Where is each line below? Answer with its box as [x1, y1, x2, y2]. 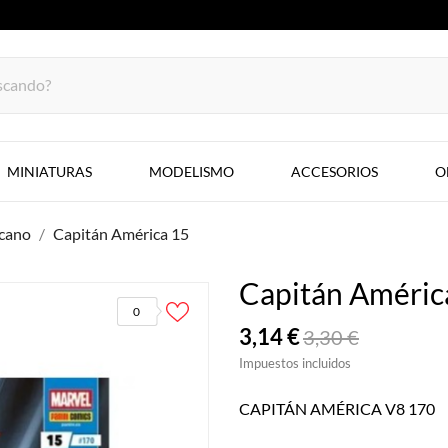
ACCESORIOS [291, 163, 378, 180]
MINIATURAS [7, 163, 92, 180]
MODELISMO [149, 163, 234, 180]
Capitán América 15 [53, 224, 189, 243]
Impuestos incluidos [239, 355, 351, 371]
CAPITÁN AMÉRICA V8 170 [239, 399, 435, 418]
